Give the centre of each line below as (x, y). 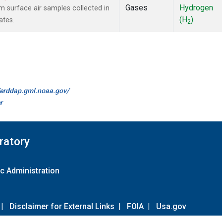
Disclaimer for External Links (62, 206)
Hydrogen (196, 8)
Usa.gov (171, 206)
